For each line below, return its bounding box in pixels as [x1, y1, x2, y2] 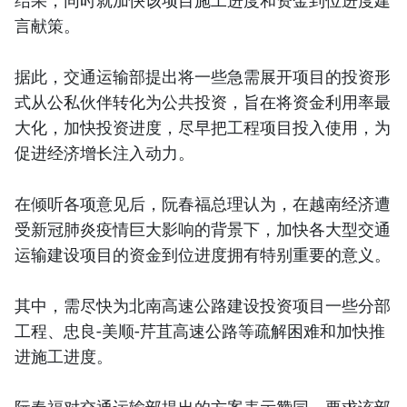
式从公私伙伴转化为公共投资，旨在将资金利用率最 [15, 90, 391, 113]
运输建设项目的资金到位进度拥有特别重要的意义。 [15, 243, 391, 265]
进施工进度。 [15, 344, 113, 367]
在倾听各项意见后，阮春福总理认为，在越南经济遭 [15, 192, 391, 214]
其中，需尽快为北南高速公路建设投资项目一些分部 [15, 293, 391, 316]
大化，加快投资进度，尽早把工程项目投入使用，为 [15, 115, 391, 138]
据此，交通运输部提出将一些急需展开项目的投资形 [15, 65, 391, 87]
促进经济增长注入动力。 [15, 141, 194, 164]
